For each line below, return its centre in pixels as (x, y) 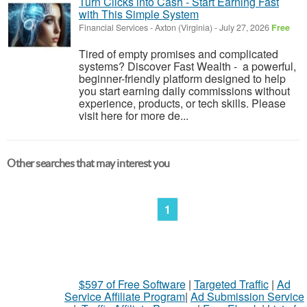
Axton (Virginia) (184, 27)
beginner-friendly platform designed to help (182, 78)
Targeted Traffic (231, 284)
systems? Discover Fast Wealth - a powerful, (187, 66)
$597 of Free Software (132, 284)
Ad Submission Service (247, 296)
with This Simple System (139, 14)
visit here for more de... (134, 115)
